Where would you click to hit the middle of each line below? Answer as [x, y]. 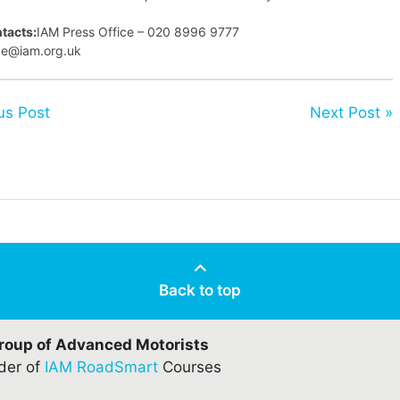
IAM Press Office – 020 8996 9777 [137, 31]
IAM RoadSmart [101, 367]
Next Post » [351, 112]
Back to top [200, 290]
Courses [189, 367]
